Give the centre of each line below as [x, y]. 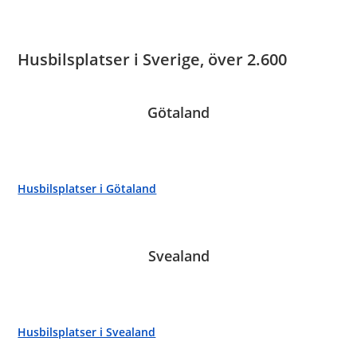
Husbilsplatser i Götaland [87, 188]
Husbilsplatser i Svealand [87, 332]
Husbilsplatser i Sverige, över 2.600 [153, 59]
